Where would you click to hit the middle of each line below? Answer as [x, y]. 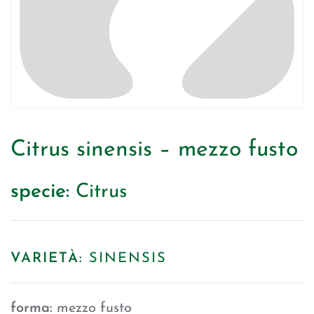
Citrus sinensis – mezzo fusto [154, 150]
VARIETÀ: [47, 259]
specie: [40, 192]
